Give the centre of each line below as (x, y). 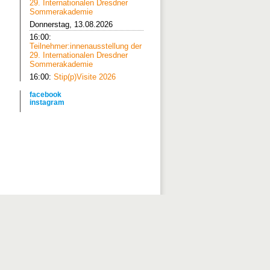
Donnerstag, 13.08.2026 (71, 24)
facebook (46, 94)
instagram (47, 102)
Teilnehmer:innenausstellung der (86, 46)
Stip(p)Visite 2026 (85, 77)
